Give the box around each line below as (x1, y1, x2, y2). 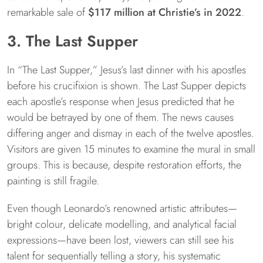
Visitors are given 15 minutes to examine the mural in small (7, 141, 255, 157)
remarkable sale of (7, 5, 88, 21)
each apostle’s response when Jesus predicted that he (7, 94, 234, 110)
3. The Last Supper (7, 30, 138, 53)
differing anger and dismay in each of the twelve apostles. (7, 126, 254, 141)
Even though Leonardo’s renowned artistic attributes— (7, 201, 237, 217)
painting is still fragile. (7, 173, 99, 189)
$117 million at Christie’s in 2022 (88, 5, 241, 21)
